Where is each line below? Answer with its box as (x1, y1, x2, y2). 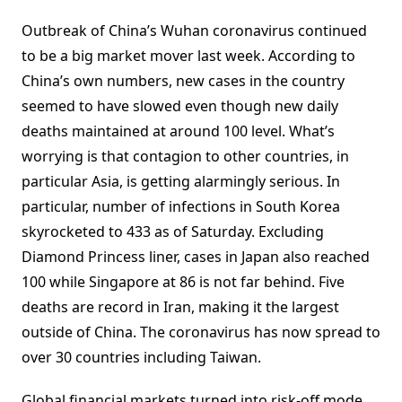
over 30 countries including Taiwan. (22, 347, 261, 368)
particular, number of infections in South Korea (22, 197, 340, 217)
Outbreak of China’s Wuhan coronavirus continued (22, 21, 367, 41)
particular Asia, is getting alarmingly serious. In (22, 171, 340, 192)
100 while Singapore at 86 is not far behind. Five (22, 272, 345, 293)
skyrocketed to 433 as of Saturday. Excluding (22, 222, 324, 242)
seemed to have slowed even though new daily (22, 96, 338, 117)
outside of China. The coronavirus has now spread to (22, 322, 380, 343)
